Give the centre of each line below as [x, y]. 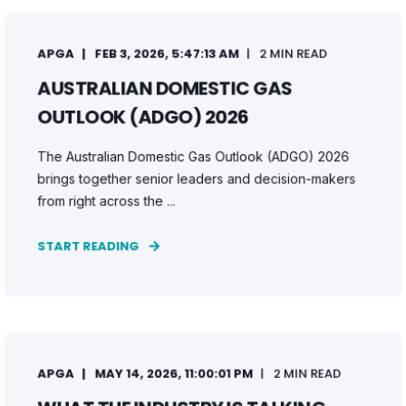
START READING [88, 246]
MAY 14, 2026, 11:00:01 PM [174, 373]
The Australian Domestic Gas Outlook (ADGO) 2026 [193, 156]
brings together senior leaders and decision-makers [197, 179]
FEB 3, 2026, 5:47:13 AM [167, 53]
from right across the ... [106, 201]
